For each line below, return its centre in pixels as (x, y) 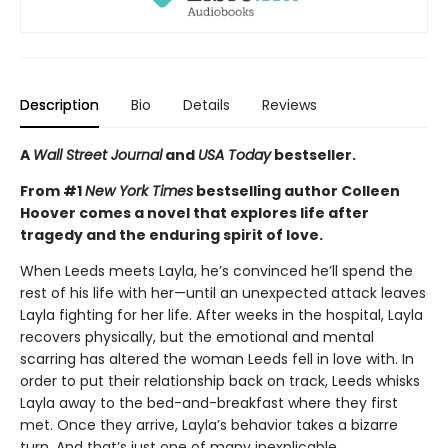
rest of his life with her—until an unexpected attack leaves (223, 292)
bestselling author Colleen (296, 190)
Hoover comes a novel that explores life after (194, 212)
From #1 (52, 190)
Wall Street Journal (97, 154)
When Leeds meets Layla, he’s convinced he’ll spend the (216, 270)
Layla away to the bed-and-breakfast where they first (209, 402)
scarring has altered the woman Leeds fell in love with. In (217, 358)
